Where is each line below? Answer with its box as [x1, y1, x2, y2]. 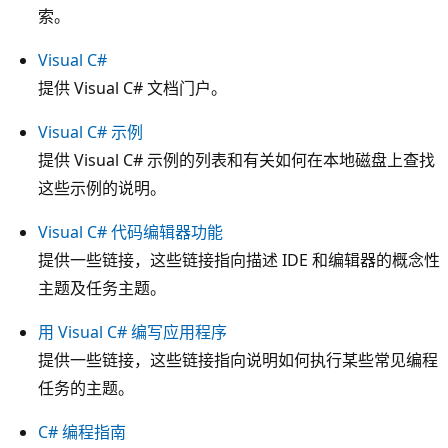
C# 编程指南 [38, 420, 126, 443]
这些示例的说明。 [38, 176, 166, 199]
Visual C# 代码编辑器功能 [38, 220, 223, 243]
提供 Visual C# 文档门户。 [38, 76, 227, 99]
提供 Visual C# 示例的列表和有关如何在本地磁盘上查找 [38, 148, 435, 171]
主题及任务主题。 [38, 276, 166, 299]
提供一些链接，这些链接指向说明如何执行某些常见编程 [38, 348, 438, 371]
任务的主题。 [38, 376, 134, 399]
